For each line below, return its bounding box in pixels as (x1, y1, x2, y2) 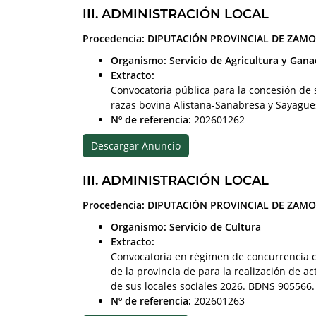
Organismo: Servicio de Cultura (111, 219, 261, 233)
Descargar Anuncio (91, 138, 181, 152)
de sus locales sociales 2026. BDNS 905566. (111, 279, 315, 293)
